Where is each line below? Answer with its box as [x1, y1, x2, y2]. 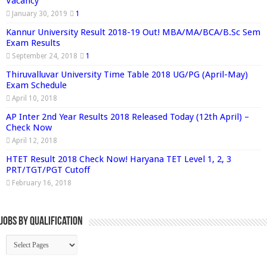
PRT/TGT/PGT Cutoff [6, 164, 90, 175]
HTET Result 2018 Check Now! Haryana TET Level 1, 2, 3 [6, 153, 231, 164]
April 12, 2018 [12, 136, 57, 145]
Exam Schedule [6, 79, 67, 91]
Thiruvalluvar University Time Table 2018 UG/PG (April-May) [6, 69, 248, 80]
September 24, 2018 [12, 51, 77, 60]
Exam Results [6, 37, 60, 48]
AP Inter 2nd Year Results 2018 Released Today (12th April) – [6, 111, 249, 122]
